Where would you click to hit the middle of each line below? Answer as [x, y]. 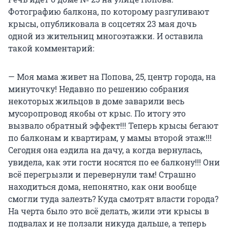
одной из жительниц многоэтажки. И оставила [106, 36]
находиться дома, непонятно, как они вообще [102, 187]
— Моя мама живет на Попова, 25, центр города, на [112, 77]
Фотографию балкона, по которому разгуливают [109, 12]
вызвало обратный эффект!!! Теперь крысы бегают [113, 126]
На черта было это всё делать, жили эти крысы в [109, 211]
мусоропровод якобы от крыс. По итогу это [97, 113]
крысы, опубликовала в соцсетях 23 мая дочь [102, 24]
